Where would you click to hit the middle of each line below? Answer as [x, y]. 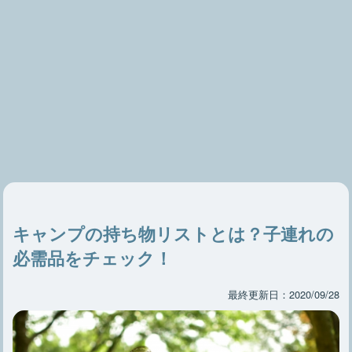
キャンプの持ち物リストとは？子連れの [174, 233]
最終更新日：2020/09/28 [283, 294]
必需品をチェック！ [93, 258]
